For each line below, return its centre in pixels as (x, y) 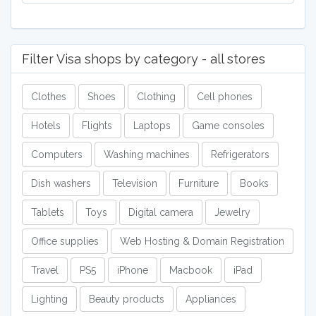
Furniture (199, 183)
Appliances (211, 299)
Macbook (191, 270)
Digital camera (161, 212)
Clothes (49, 97)
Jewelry (232, 212)
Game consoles (228, 126)
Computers (57, 154)
